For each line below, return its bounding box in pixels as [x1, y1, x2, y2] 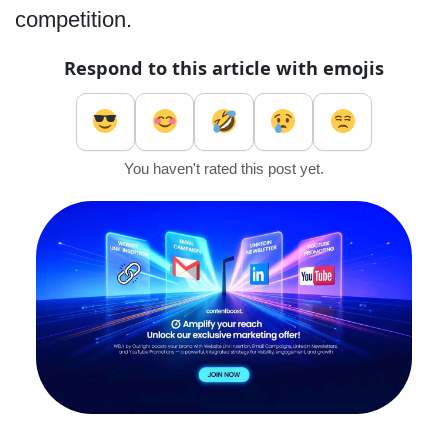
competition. [14, 6, 138, 32]
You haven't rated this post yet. [124, 160, 324, 177]
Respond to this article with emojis [64, 55, 384, 80]
